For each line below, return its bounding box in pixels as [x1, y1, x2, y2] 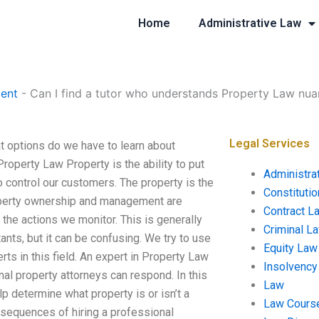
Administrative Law [198, 16, 301, 30]
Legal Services [229, 137, 310, 150]
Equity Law [263, 241, 318, 255]
